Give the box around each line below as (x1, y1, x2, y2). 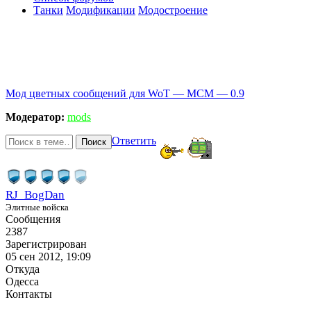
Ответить (112, 134, 156, 146)
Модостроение (138, 4, 208, 16)
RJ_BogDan (6, 187, 65, 201)
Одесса (6, 275, 39, 287)
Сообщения (6, 212, 60, 225)
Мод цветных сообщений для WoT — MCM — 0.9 (6, 87, 244, 99)
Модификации (66, 4, 135, 16)
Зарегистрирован (6, 237, 87, 250)
